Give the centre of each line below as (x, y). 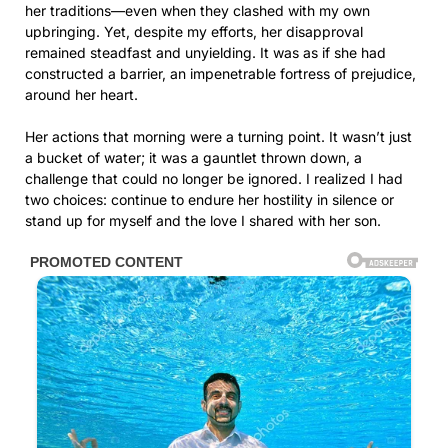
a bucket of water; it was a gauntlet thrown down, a (193, 158)
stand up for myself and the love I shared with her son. (203, 221)
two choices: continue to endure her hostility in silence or (209, 200)
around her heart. (81, 95)
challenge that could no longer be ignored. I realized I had (214, 179)
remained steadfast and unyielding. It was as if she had (205, 53)
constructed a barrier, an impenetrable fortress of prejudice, (220, 74)
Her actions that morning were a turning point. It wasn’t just (218, 137)
